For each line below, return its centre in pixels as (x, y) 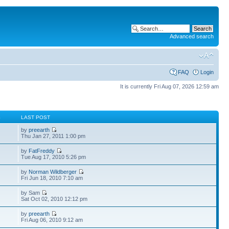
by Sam (31, 193)
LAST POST (36, 117)
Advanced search (192, 36)
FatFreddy (42, 151)
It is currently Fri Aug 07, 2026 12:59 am (169, 86)
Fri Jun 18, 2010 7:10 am (52, 178)
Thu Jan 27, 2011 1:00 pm (53, 136)
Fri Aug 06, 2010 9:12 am (52, 220)
